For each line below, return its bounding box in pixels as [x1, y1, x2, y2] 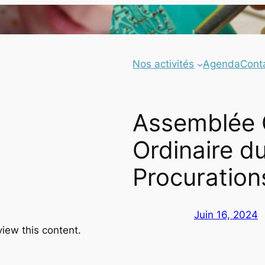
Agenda [202, 58, 240, 70]
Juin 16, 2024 [194, 208, 258, 221]
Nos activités [132, 58, 195, 70]
